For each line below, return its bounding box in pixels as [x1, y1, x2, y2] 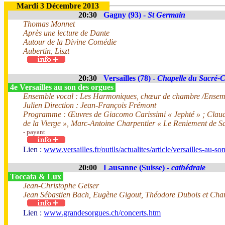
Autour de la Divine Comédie [23, 38, 117, 46]
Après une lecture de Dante [23, 29, 109, 37]
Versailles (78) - [103, 74, 157, 82]
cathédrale [171, 163, 205, 172]
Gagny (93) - [103, 11, 148, 19]
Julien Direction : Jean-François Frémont [23, 101, 156, 109]
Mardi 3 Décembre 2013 [17, 2, 99, 10]
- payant [23, 128, 45, 136]
